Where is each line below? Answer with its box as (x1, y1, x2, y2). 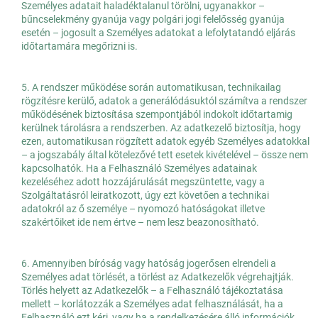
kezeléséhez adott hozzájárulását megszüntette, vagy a (21, 176, 265, 188)
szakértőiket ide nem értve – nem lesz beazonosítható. (21, 216, 259, 229)
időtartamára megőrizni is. (21, 40, 138, 53)
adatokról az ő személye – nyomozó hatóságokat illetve (21, 203, 265, 215)
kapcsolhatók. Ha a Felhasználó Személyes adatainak (21, 163, 257, 175)
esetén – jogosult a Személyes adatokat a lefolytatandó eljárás (21, 27, 295, 39)
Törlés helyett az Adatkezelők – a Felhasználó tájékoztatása (21, 285, 283, 297)
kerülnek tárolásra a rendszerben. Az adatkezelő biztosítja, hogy (21, 122, 301, 134)
